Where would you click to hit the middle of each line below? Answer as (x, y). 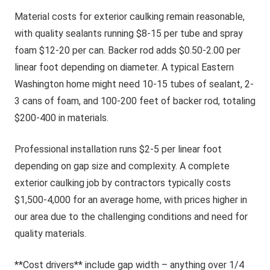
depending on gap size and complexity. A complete (122, 166)
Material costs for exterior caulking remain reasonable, (130, 17)
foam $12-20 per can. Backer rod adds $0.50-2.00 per (127, 50)
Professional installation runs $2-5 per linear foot (118, 149)
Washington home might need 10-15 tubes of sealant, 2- (134, 84)
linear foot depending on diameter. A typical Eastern (124, 67)
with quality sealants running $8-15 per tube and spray (129, 33)
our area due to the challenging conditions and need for (131, 217)
